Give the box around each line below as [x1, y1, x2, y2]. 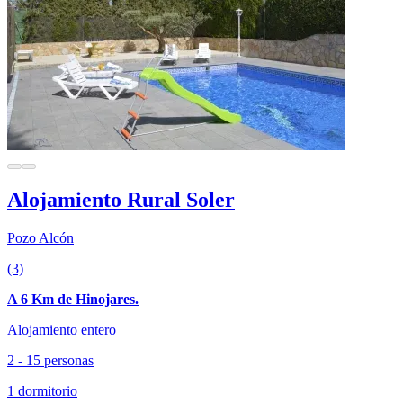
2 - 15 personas [7, 352, 94, 368]
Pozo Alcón [7, 229, 74, 246]
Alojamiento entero [7, 321, 116, 337]
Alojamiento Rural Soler [7, 187, 235, 211]
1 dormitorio [7, 382, 77, 399]
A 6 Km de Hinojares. [7, 291, 139, 307]
